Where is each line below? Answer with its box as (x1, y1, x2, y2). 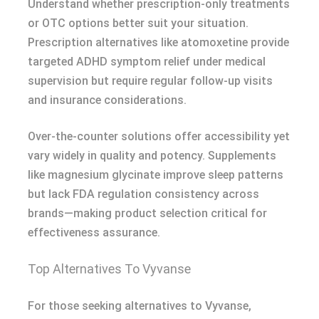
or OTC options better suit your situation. (28, 16, 249, 30)
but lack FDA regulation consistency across (28, 187, 259, 201)
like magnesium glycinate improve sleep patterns (28, 168, 283, 182)
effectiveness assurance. (28, 226, 160, 239)
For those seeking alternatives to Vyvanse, (28, 299, 251, 313)
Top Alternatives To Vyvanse (28, 261, 191, 276)
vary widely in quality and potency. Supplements (28, 149, 276, 162)
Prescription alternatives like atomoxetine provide (28, 36, 289, 49)
